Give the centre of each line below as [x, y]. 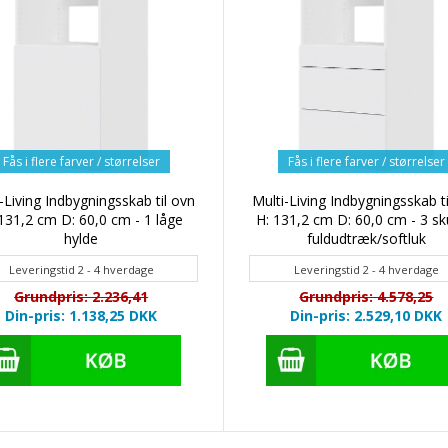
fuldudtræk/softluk [366, 239]
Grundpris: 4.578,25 [366, 297]
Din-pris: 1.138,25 [67, 316]
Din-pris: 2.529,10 [352, 316]
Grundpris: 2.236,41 [81, 297]
